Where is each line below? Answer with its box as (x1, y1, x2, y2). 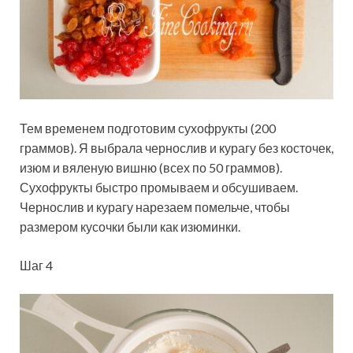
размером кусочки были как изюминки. (20, 218, 240, 234)
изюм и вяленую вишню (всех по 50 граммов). (20, 159, 282, 175)
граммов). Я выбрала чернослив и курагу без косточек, (20, 139, 333, 155)
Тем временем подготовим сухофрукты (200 (20, 120, 276, 136)
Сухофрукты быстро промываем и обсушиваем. (20, 179, 298, 195)
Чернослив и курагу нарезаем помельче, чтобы (20, 199, 290, 214)
